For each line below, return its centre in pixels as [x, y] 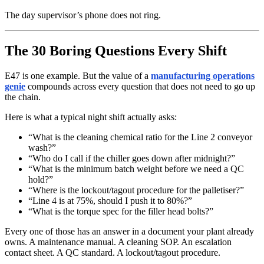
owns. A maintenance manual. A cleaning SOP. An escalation [118, 242]
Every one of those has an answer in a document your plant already [129, 231]
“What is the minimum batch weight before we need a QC [136, 169]
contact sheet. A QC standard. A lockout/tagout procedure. [113, 252]
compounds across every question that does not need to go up [140, 86]
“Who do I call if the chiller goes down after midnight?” [132, 158]
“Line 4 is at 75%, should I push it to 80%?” [110, 200]
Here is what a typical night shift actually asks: [91, 117]
